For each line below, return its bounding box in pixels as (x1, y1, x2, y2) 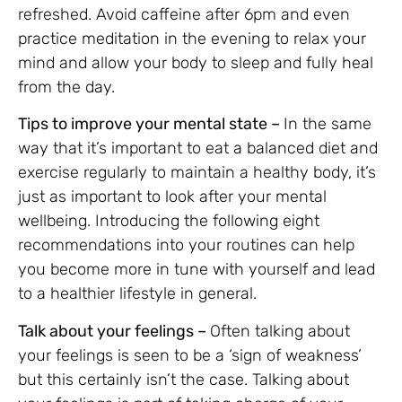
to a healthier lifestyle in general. (18, 284, 257, 304)
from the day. (18, 76, 115, 97)
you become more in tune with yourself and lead (18, 259, 375, 280)
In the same (284, 114, 371, 135)
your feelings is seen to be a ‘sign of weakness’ (18, 345, 362, 365)
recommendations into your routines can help (18, 235, 354, 256)
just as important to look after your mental (18, 187, 327, 207)
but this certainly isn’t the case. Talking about (18, 369, 349, 389)
